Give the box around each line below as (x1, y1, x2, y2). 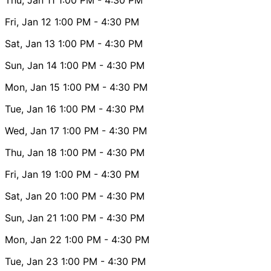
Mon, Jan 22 (5, 233, 62, 246)
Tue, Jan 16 (5, 102, 56, 115)
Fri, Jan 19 (5, 168, 51, 180)
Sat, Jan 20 (5, 189, 57, 202)
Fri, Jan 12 (5, 15, 51, 28)
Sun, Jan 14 (5, 59, 57, 71)
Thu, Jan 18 (5, 146, 57, 158)
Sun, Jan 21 (5, 211, 57, 224)
